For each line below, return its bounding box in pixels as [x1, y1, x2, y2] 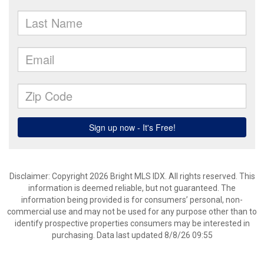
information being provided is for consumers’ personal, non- [21, 195, 243, 204]
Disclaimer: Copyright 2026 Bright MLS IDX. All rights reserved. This [9, 171, 255, 181]
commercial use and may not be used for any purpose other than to [7, 207, 257, 216]
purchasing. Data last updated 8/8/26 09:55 [51, 230, 213, 240]
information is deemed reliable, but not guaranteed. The [28, 183, 236, 193]
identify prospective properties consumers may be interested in [14, 219, 250, 228]
